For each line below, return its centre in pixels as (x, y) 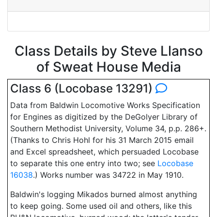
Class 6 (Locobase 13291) (83, 88)
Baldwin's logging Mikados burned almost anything (104, 194)
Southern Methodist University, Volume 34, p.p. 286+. (108, 128)
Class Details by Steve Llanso (108, 51)
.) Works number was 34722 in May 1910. (108, 175)
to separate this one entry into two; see (84, 163)
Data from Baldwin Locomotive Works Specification (105, 105)
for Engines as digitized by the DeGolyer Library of (104, 117)
